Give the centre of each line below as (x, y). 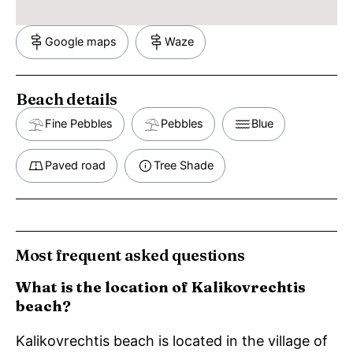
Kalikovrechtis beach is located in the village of (172, 341)
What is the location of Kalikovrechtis (161, 287)
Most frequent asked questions (130, 255)
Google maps (81, 41)
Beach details (67, 98)
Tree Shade (184, 165)
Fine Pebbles (79, 123)
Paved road (75, 165)
